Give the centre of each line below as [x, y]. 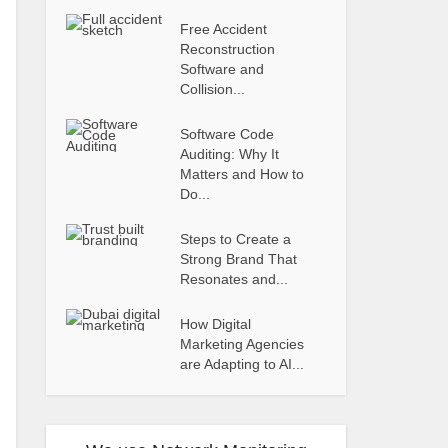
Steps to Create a [236, 239]
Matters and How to [242, 174]
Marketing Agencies [242, 344]
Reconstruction [228, 49]
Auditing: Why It [230, 154]
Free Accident [224, 29]
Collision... [213, 89]
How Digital [216, 324]
